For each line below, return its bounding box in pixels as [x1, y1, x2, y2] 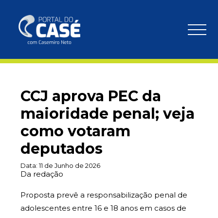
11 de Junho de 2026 [39, 162, 100, 169]
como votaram [20, 122, 130, 140]
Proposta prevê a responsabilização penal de [20, 190, 187, 200]
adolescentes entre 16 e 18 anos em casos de [20, 203, 186, 213]
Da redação [20, 169, 63, 179]
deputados [20, 140, 103, 158]
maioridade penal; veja [20, 105, 195, 123]
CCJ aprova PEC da [20, 87, 161, 105]
